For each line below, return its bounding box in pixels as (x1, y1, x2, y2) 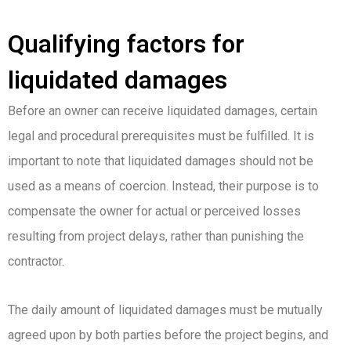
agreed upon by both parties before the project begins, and (8, 327, 328, 343)
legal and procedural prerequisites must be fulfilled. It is (8, 128, 314, 144)
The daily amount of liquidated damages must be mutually (8, 302, 323, 318)
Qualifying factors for (8, 30, 244, 60)
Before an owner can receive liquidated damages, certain (8, 103, 317, 119)
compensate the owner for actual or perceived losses (8, 204, 301, 219)
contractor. (8, 254, 64, 270)
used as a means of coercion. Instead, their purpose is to (8, 179, 319, 194)
